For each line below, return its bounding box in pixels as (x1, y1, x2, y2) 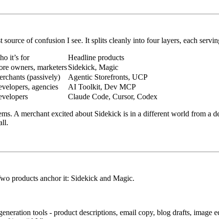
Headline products (68, 53, 124, 62)
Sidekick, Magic (68, 63, 118, 71)
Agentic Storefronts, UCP (68, 72, 148, 81)
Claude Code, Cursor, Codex (68, 92, 157, 101)
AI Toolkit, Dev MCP (68, 82, 136, 91)
